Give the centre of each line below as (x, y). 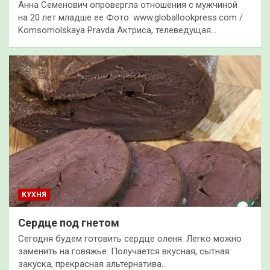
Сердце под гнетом (69, 222)
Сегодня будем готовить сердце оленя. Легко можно (130, 238)
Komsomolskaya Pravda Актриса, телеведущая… (117, 30)
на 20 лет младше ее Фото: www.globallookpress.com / (130, 17)
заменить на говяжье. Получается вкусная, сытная (124, 251)
